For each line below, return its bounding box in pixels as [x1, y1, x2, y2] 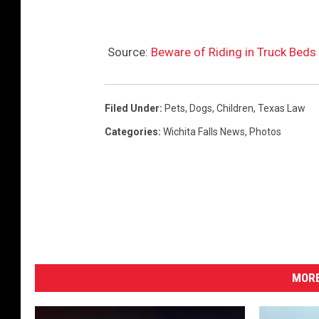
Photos [249, 125, 281, 137]
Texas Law [258, 102, 305, 114]
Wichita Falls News [163, 125, 245, 137]
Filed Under [105, 102, 159, 114]
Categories [105, 125, 158, 137]
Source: [105, 44, 151, 59]
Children [216, 102, 253, 114]
